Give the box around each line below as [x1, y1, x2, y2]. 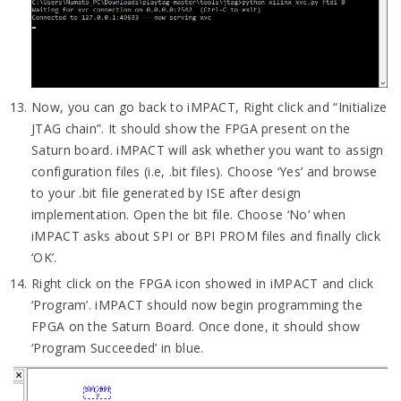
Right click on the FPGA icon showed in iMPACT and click [31, 274, 374, 292]
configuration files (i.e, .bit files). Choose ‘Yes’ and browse [31, 162, 378, 180]
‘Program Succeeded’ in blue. [31, 338, 204, 356]
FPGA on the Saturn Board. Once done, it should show [31, 317, 361, 335]
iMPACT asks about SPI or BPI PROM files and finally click [31, 226, 381, 244]
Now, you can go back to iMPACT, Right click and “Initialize [31, 98, 388, 115]
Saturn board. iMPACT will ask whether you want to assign [31, 141, 384, 158]
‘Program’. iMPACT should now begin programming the [31, 295, 363, 313]
